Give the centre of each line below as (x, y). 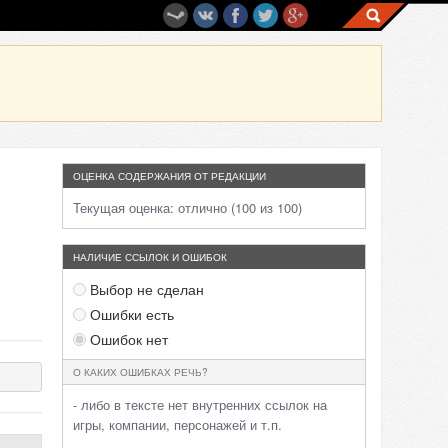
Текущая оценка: (125, 207)
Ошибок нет (127, 339)
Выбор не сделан (145, 289)
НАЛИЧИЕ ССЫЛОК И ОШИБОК (150, 257)
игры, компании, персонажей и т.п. (177, 424)
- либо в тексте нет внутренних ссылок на (200, 404)
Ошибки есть (130, 314)
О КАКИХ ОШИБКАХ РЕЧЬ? (140, 372)
